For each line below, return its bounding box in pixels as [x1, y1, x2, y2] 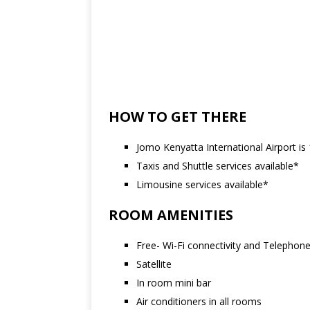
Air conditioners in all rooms [136, 295, 262, 308]
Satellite [136, 257, 172, 271]
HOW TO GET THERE [109, 107, 246, 126]
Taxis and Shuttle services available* [136, 159, 299, 172]
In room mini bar [136, 276, 211, 289]
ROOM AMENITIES [109, 206, 233, 224]
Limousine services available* [136, 178, 268, 191]
